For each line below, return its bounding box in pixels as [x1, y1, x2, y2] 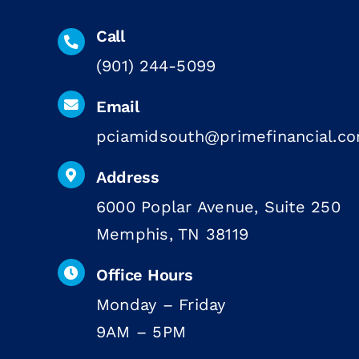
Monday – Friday [95, 295, 226, 315]
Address [95, 167, 159, 188]
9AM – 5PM [95, 322, 187, 342]
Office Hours [95, 265, 193, 285]
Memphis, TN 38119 [95, 224, 249, 244]
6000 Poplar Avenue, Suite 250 [95, 197, 341, 217]
